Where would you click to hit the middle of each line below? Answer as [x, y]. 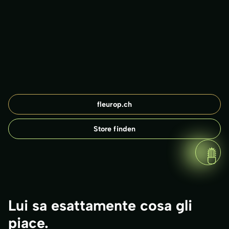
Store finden [114, 129]
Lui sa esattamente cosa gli [100, 205]
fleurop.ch [114, 104]
